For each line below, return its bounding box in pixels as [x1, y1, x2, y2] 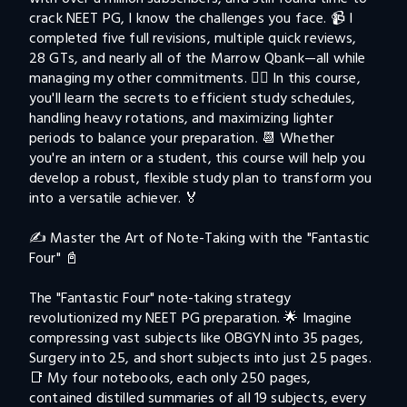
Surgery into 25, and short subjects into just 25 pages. [29, 348, 375, 368]
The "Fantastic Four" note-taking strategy [29, 288, 295, 308]
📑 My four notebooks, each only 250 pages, [29, 368, 315, 388]
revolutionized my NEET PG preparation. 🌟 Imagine [29, 308, 355, 328]
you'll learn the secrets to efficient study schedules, [29, 88, 360, 108]
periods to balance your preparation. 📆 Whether [29, 128, 339, 148]
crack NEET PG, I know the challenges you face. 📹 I [29, 8, 357, 28]
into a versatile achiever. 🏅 [29, 188, 200, 208]
